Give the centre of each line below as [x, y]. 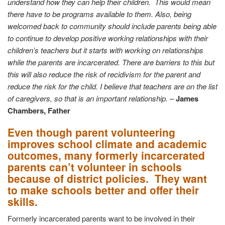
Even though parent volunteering [91, 132]
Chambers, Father [39, 111]
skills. [23, 202]
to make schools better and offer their [103, 190]
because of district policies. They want [107, 179]
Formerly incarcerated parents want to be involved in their [101, 218]
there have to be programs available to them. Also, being [99, 14]
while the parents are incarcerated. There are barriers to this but [111, 62]
